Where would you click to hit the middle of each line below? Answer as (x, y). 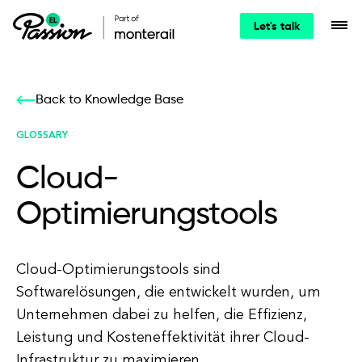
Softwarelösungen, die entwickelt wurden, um (168, 293)
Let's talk (277, 27)
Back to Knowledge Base (109, 100)
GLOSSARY (42, 136)
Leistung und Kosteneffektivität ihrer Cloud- (163, 338)
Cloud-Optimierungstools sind (118, 270)
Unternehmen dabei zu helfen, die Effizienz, (162, 315)
